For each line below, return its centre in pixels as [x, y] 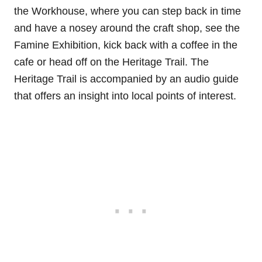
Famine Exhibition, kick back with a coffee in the [126, 45]
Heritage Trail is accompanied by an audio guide [126, 79]
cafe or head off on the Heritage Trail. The [111, 62]
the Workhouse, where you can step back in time [127, 11]
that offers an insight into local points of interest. [125, 96]
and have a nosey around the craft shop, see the [127, 28]
